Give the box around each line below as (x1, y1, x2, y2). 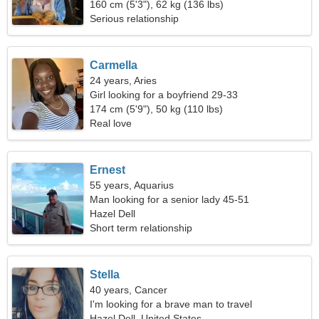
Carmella (90, 59, 138, 71)
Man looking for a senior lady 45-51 (90, 194, 250, 205)
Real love (90, 117, 132, 129)
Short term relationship (90, 222, 193, 234)
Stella (90, 268, 120, 281)
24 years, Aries (90, 75, 157, 86)
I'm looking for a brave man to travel (90, 298, 253, 310)
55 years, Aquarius (90, 179, 174, 191)
